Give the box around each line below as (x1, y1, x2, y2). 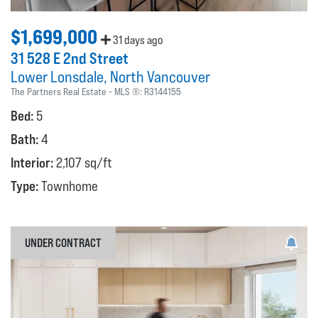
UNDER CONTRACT (25, 235, 102, 250)
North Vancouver (110, 67, 210, 86)
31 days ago (111, 33, 163, 47)
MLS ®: (114, 85, 144, 97)
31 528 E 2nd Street (11, 48, 128, 67)
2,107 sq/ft (56, 154, 112, 170)
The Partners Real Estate (11, 85, 106, 97)
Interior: (11, 154, 56, 170)
